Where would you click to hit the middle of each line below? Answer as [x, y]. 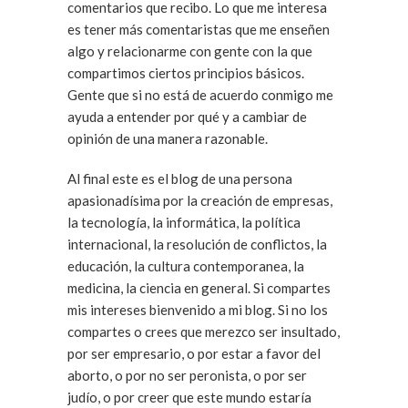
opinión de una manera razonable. [168, 138]
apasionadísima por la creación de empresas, [200, 200]
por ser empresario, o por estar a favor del [194, 353]
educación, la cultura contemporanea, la [186, 266]
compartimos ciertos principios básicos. [186, 73]
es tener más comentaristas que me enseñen [199, 29]
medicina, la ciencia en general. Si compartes [160, 288]
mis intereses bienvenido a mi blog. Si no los [173, 310]
